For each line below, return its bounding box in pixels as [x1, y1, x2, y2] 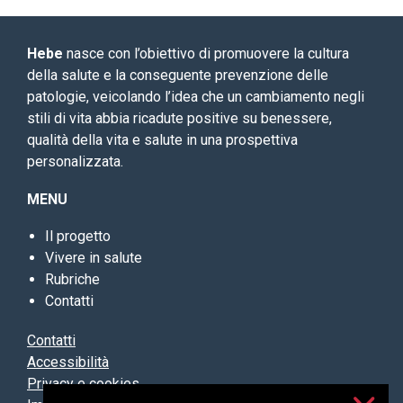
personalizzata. [27, 153, 123, 171]
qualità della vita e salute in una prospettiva [27, 131, 298, 149]
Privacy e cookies [27, 375, 139, 393]
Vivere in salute [45, 249, 142, 267]
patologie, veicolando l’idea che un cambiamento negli [27, 88, 364, 106]
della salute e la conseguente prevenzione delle [27, 67, 328, 85]
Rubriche [45, 271, 100, 289]
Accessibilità [27, 354, 109, 372]
